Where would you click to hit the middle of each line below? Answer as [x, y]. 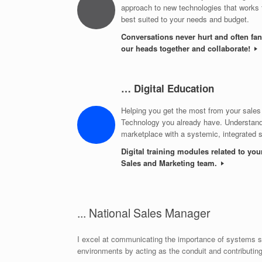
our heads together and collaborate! [187, 49]
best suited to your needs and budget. [185, 19]
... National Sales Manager [144, 213]
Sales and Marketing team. [170, 163]
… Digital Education [168, 89]
